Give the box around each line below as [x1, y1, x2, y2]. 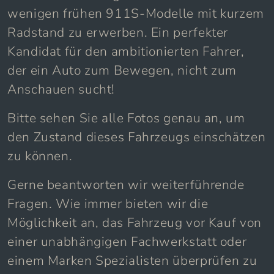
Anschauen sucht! [7, 80, 116, 98]
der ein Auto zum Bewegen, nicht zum [7, 61, 237, 79]
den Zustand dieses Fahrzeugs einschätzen [7, 128, 266, 146]
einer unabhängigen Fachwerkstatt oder [7, 232, 247, 250]
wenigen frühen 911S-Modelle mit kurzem [7, 4, 264, 22]
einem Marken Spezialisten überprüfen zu [7, 251, 257, 269]
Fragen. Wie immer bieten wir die [7, 194, 209, 212]
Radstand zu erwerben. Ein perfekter [7, 23, 229, 41]
